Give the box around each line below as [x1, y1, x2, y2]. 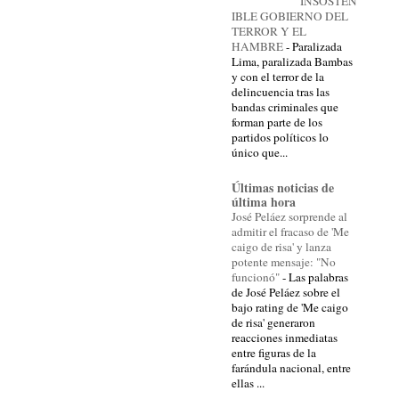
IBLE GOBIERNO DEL [232, 8, 348, 25]
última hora [232, 192, 296, 212]
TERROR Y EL [232, 23, 306, 40]
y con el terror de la [232, 69, 324, 85]
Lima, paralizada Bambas [232, 53, 353, 70]
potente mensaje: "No [232, 254, 336, 271]
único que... [232, 144, 288, 161]
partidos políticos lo [232, 129, 329, 146]
